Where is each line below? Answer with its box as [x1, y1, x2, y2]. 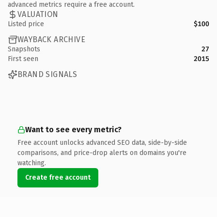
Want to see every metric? [25, 124, 122, 134]
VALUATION [17, 10, 59, 19]
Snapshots [8, 45, 40, 53]
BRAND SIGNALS [17, 70, 77, 79]
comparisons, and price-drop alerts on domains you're [17, 148, 186, 157]
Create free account [25, 173, 91, 182]
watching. [17, 158, 46, 167]
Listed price [8, 19, 44, 28]
